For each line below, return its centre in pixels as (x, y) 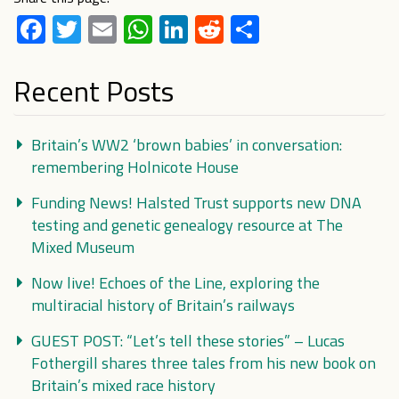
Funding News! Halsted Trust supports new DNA (196, 203)
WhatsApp (215, 29)
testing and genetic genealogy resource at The (187, 225)
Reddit (264, 29)
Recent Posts (94, 91)
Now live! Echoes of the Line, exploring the (175, 283)
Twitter (125, 29)
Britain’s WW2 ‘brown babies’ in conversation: (187, 145)
